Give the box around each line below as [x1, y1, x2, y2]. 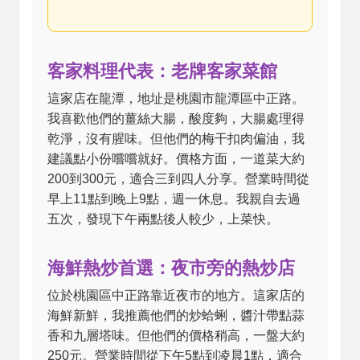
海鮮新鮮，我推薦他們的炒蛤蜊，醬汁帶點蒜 [47, 309, 305, 322]
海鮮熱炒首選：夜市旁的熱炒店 [47, 255, 295, 280]
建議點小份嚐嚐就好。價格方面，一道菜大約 [47, 152, 305, 166]
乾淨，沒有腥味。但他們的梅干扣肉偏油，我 [47, 132, 305, 145]
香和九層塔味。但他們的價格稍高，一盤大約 [47, 329, 305, 342]
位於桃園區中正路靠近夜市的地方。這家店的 [47, 288, 305, 302]
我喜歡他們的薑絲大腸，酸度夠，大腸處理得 [47, 112, 305, 125]
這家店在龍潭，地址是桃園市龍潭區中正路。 [47, 92, 305, 105]
